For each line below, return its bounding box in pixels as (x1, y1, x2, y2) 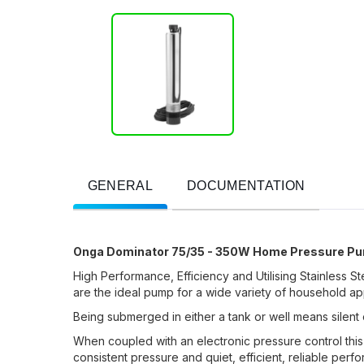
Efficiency (176, 269, 229, 284)
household (288, 285, 346, 300)
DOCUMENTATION (187, 179, 305, 193)
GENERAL (87, 179, 154, 193)
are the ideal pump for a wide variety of (72, 285, 289, 300)
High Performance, (72, 269, 177, 284)
